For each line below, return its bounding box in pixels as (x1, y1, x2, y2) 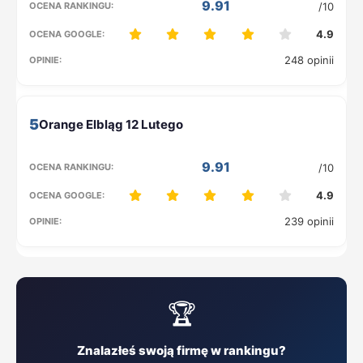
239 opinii (284, 215, 334, 228)
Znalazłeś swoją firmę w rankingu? (77, 343, 286, 358)
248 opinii (284, 53, 334, 66)
